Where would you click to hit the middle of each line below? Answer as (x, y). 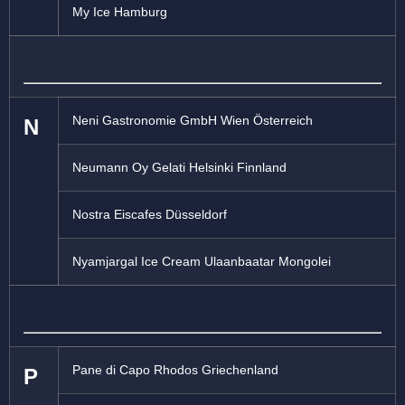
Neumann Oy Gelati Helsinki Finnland (179, 168)
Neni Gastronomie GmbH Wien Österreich (193, 121)
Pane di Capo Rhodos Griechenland (175, 370)
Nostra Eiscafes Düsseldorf (150, 215)
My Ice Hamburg (120, 12)
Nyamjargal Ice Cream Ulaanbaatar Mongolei (202, 262)
